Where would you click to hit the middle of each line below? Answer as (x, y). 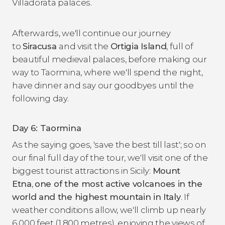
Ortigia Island (138, 46)
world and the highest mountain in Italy (96, 197)
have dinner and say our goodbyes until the (103, 85)
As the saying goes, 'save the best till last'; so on (109, 144)
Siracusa (41, 46)
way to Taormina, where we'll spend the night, (107, 72)
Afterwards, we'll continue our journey (91, 33)
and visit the (85, 46)
